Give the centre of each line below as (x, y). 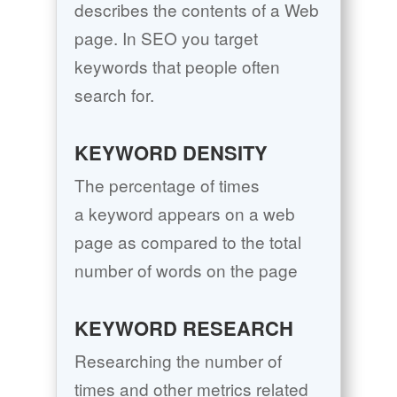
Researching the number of (178, 361)
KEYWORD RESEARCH (183, 328)
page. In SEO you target (166, 38)
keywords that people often (177, 66)
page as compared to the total (187, 242)
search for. (114, 95)
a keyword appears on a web (184, 214)
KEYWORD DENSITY (171, 153)
